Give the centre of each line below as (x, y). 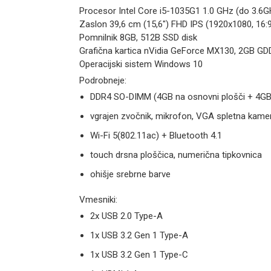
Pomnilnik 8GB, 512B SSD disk (138, 37)
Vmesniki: (98, 199)
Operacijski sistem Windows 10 (141, 64)
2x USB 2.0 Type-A (126, 216)
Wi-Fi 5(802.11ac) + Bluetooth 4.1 (156, 135)
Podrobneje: (103, 80)
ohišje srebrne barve (130, 174)
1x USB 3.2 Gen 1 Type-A (139, 235)
